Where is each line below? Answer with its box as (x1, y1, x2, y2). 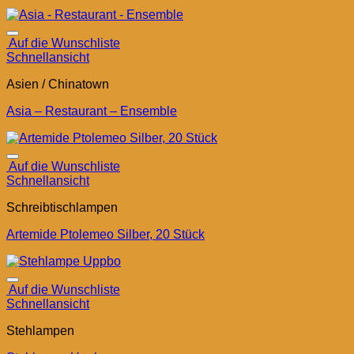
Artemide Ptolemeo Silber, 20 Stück (6, 228, 205, 242)
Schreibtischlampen (6, 201, 118, 215)
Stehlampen (6, 324, 74, 338)
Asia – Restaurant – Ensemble (6, 104, 177, 119)
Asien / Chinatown (6, 77, 109, 92)
